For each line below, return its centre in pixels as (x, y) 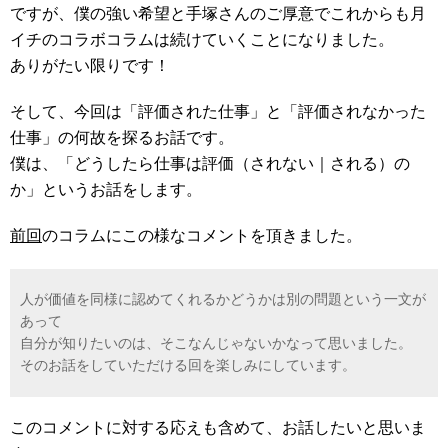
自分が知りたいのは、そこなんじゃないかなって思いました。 (216, 343)
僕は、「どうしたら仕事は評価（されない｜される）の (210, 163)
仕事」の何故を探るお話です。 (122, 137)
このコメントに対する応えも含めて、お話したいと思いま (218, 427)
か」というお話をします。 (106, 189)
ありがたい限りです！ (90, 65)
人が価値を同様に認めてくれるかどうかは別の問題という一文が (223, 299)
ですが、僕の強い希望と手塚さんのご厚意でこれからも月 (218, 13)
